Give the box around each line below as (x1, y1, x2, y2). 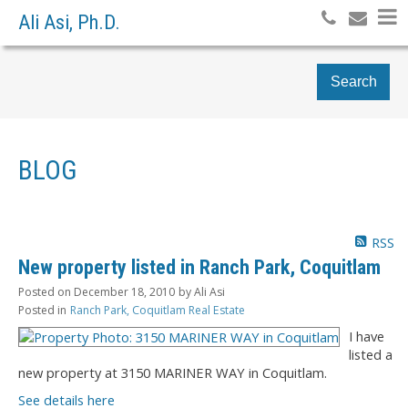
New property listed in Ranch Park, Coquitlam (18, 255, 381, 279)
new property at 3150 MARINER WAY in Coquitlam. (18, 362, 327, 382)
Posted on (18, 283, 74, 300)
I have (349, 326, 384, 345)
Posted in (18, 301, 66, 318)
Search (330, 74, 377, 89)
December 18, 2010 (74, 283, 175, 300)
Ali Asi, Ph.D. (18, 11, 120, 34)
